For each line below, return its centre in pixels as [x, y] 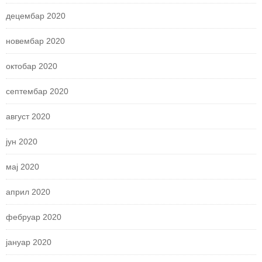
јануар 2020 [29, 242]
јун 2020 [22, 141]
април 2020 [28, 192]
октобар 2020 [32, 66]
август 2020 [28, 116]
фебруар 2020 [34, 217]
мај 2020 [23, 166]
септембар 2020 [37, 91]
